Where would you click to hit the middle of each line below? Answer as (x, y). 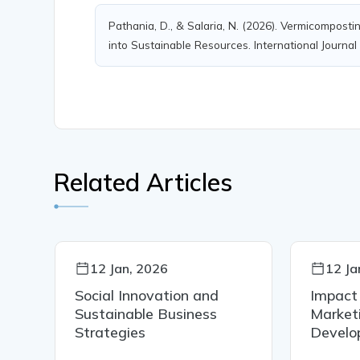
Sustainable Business (146, 314)
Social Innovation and (147, 296)
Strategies (110, 333)
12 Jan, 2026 (129, 269)
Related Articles (143, 183)
